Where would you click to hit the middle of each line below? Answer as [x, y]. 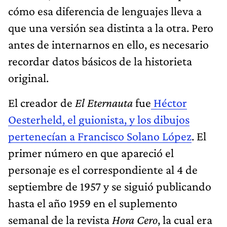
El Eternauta [104, 102]
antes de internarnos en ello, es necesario [108, 44]
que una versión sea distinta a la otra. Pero [111, 27]
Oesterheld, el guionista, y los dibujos [99, 119]
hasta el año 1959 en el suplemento [93, 203]
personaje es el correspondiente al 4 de [103, 169]
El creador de [42, 102]
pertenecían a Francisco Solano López [100, 136]
